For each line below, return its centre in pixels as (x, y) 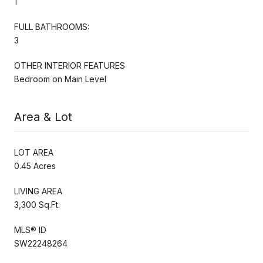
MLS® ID (30, 230)
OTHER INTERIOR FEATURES (70, 65)
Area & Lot (43, 117)
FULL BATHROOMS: (52, 26)
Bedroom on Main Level (60, 79)
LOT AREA (34, 152)
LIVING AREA (38, 191)
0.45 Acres (35, 166)
